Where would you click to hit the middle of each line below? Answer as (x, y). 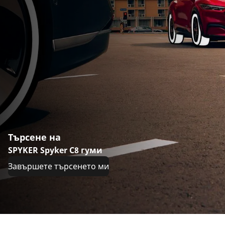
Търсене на (34, 137)
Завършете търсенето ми (59, 166)
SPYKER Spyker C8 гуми (55, 150)
